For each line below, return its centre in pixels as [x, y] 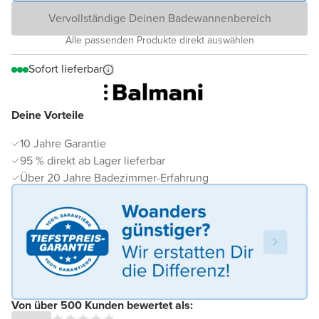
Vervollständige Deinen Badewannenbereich [159, 19]
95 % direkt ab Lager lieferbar [93, 161]
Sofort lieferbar [66, 69]
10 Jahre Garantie [63, 144]
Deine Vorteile [48, 115]
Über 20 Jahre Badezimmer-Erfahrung [114, 178]
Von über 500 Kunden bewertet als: [102, 305]
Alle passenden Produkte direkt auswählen [159, 41]
